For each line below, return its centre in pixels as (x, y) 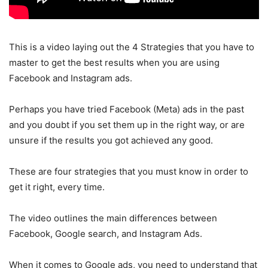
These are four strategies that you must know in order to (129, 171)
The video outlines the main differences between (113, 218)
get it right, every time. (57, 187)
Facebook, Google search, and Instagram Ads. (106, 233)
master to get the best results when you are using (114, 62)
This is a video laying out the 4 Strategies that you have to (132, 47)
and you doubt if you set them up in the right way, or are (127, 124)
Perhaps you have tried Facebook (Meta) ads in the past (127, 109)
